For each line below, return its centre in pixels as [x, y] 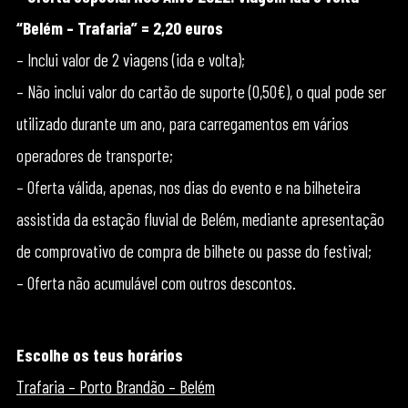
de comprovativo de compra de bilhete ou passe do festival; [194, 251]
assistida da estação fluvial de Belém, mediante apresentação [200, 219]
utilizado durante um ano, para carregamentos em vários [182, 123]
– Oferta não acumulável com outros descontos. [156, 283]
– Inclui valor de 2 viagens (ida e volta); [130, 60]
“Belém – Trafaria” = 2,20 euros [119, 28]
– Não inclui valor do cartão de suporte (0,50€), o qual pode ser [201, 92]
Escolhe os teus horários [99, 355]
